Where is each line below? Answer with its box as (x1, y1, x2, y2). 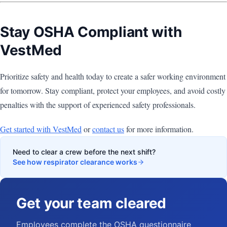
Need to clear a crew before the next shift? (13, 147, 156, 156)
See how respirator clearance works (13, 157, 137, 166)
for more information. (124, 123, 194, 134)
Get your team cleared (16, 194, 167, 212)
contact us (92, 123, 124, 134)
